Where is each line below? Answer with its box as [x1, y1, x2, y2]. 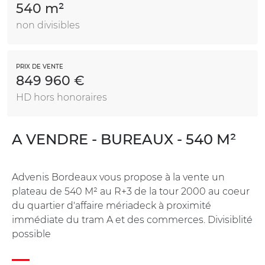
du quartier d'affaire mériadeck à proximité [12, 199, 211, 211]
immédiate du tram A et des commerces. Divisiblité [12, 214, 253, 225]
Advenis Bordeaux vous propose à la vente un [12, 171, 225, 183]
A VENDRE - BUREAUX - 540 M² [12, 130, 236, 148]
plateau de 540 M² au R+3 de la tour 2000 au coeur [12, 185, 250, 197]
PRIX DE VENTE [16, 62, 63, 70]
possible [12, 228, 51, 240]
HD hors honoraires [16, 91, 107, 103]
